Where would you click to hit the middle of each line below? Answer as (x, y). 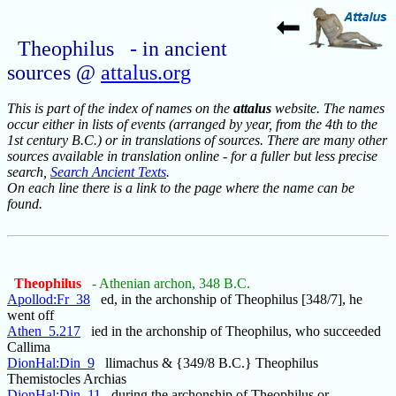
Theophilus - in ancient (122, 49)
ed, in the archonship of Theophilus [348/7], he (226, 300)
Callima (29, 347)
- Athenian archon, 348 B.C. (171, 284)
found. (25, 204)
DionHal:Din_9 (51, 363)
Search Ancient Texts (108, 172)
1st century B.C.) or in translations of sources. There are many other (197, 141)
